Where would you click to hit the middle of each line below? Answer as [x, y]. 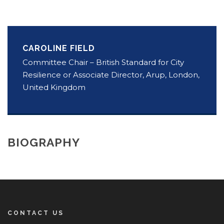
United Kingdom [54, 87]
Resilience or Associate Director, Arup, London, [111, 74]
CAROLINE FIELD [59, 48]
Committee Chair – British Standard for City [103, 62]
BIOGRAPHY [44, 142]
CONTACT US [36, 213]
